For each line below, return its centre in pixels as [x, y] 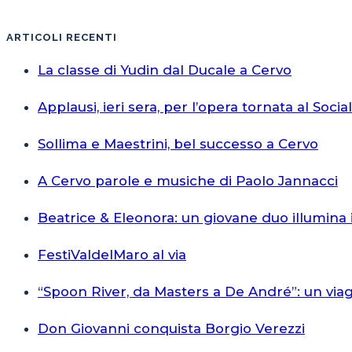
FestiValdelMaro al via [112, 254]
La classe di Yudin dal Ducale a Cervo [165, 70]
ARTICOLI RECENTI [62, 37]
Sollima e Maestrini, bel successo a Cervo [178, 143]
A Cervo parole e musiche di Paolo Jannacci [188, 180]
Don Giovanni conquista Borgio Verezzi [171, 328]
